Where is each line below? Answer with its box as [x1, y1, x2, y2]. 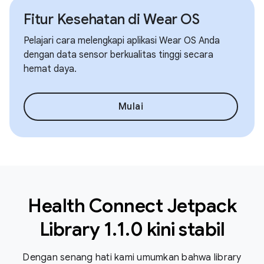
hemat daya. [24, 63, 77, 75]
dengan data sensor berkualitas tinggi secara [24, 49, 213, 61]
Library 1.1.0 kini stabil [39, 217, 225, 241]
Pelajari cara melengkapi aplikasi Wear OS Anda [24, 35, 220, 47]
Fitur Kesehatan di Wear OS [24, 11, 200, 28]
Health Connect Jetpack [28, 194, 236, 217]
